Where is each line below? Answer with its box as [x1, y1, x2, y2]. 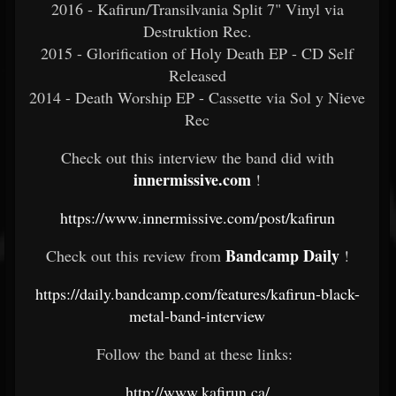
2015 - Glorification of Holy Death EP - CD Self [41, 42, 354, 64]
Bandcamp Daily [225, 244, 339, 267]
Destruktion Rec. [142, 20, 252, 42]
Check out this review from [45, 245, 225, 266]
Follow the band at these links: [96, 343, 298, 364]
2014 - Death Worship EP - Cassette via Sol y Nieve [29, 87, 365, 108]
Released [168, 65, 226, 86]
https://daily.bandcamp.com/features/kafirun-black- [34, 283, 360, 304]
